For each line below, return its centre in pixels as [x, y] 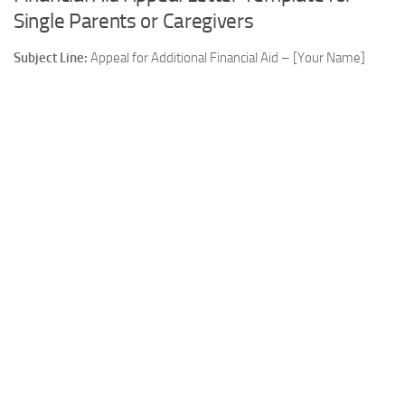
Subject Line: [51, 58]
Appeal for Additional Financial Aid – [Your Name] [226, 58]
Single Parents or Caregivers [134, 22]
